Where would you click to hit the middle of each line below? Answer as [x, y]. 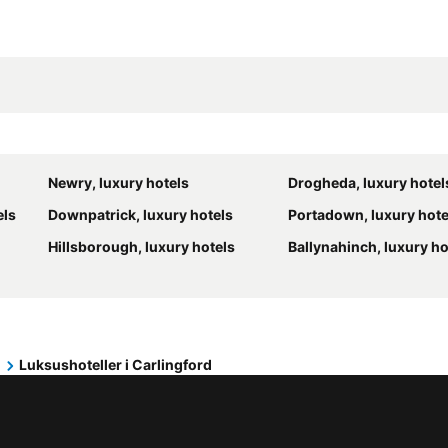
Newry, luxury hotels [118, 182]
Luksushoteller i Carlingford [115, 364]
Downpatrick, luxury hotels [140, 214]
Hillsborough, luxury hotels [141, 246]
